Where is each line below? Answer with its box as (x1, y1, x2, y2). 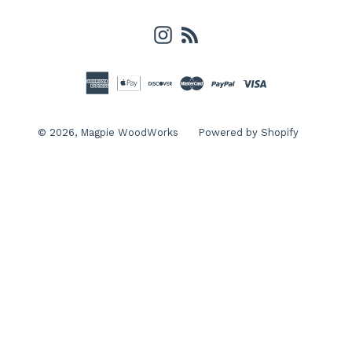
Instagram (170, 25, 233, 41)
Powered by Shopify (198, 126, 299, 138)
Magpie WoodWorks (80, 126, 178, 138)
